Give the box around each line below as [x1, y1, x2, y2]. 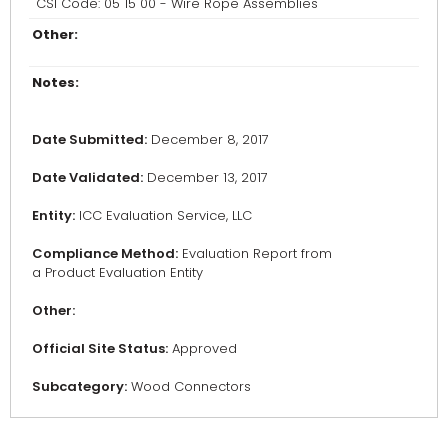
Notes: [32, 73, 79, 93]
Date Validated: [32, 168, 143, 188]
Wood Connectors [127, 377, 251, 397]
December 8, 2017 [147, 130, 269, 150]
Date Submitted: [32, 130, 147, 150]
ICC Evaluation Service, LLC [75, 206, 252, 226]
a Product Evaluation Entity [32, 263, 203, 283]
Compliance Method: [32, 244, 178, 264]
